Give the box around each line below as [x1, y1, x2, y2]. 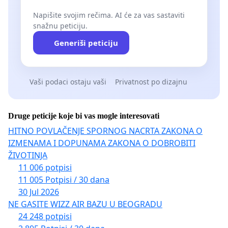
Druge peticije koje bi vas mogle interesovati [8, 111, 159, 121]
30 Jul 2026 [18, 186, 59, 198]
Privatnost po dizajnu [115, 76, 187, 87]
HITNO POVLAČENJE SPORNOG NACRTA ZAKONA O [8, 125, 203, 137]
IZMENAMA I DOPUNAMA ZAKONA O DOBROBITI [8, 137, 195, 149]
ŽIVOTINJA [8, 150, 47, 161]
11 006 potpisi [18, 162, 72, 174]
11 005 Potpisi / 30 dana [18, 174, 109, 186]
